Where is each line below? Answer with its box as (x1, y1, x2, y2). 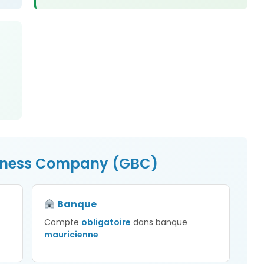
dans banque (131, 216, 188, 229)
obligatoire (81, 216, 131, 229)
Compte (44, 216, 82, 229)
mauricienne (44, 229, 99, 241)
